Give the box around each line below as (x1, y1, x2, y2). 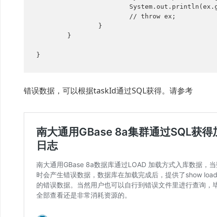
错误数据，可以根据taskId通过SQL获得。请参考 (24, 85, 193, 96)
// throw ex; (36, 13, 129, 20)
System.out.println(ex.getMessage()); (36, 3, 129, 11)
